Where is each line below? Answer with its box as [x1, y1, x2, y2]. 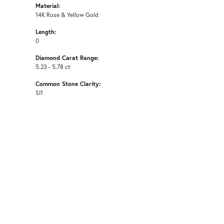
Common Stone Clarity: [35, 79, 100, 87]
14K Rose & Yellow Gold [35, 10, 98, 18]
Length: [35, 27, 56, 35]
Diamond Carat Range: [35, 53, 98, 61]
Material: [35, 1, 60, 9]
